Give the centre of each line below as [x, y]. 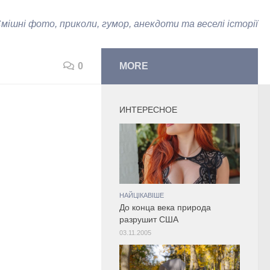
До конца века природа [165, 208]
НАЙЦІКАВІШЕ [142, 195]
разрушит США [149, 220]
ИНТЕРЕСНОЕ [148, 110]
